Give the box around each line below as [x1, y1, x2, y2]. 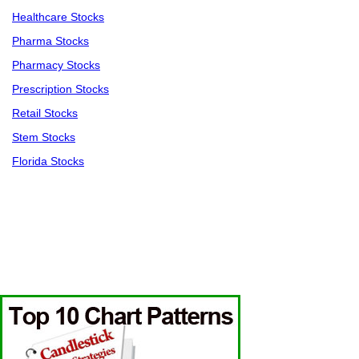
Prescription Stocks [12, 83, 109, 96]
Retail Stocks [12, 107, 78, 120]
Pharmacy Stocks [12, 58, 100, 72]
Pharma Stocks [12, 34, 89, 48]
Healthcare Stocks [12, 10, 104, 24]
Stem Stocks [12, 131, 75, 144]
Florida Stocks [12, 155, 84, 168]
